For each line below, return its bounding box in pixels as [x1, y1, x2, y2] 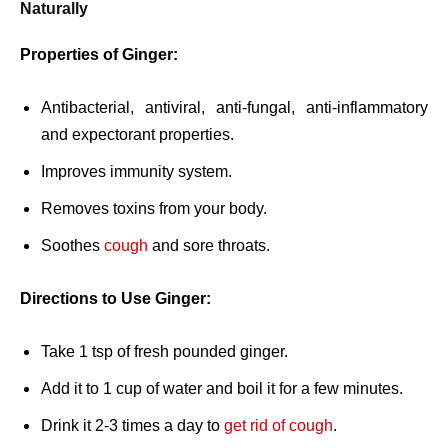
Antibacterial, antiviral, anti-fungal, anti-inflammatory [41, 99, 428, 117]
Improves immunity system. [41, 163, 232, 181]
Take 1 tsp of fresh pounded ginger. [41, 343, 288, 361]
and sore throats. [148, 237, 270, 255]
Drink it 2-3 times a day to [41, 417, 224, 435]
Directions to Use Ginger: [20, 290, 211, 308]
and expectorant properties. [41, 126, 234, 144]
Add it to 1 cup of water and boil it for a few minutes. [41, 380, 403, 398]
